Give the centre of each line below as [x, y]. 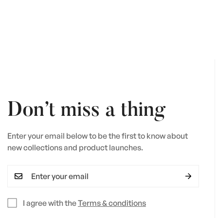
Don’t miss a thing [86, 111]
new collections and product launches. [75, 148]
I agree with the [50, 203]
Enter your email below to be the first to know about [98, 136]
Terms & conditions [112, 203]
